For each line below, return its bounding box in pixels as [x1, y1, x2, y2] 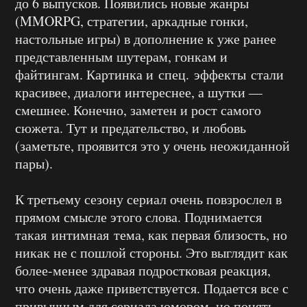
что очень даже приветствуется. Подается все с [15, 279, 288, 298]
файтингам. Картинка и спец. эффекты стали [15, 65, 284, 84]
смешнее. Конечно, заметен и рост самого [15, 101, 261, 120]
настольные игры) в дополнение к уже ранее [15, 29, 276, 49]
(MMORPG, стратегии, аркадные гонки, [15, 12, 248, 31]
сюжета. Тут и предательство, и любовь [15, 119, 246, 138]
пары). [15, 154, 53, 173]
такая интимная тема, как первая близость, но [15, 225, 287, 245]
